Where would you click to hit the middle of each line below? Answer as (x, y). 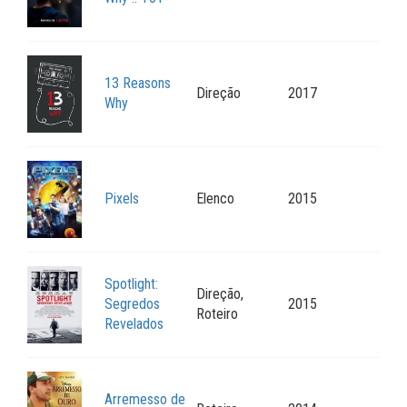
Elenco (215, 199)
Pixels (122, 199)
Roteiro (217, 314)
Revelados (134, 324)
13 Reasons (138, 84)
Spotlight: (131, 284)
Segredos (132, 304)
